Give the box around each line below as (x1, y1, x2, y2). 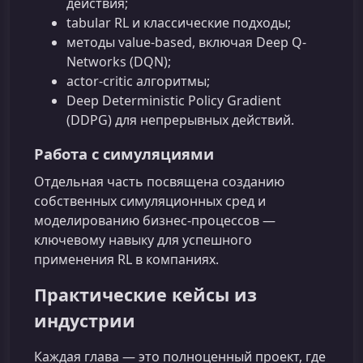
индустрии (34, 308, 135, 332)
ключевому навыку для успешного (34, 230, 252, 249)
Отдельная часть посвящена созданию (34, 172, 284, 190)
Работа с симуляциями (34, 143, 214, 164)
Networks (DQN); (66, 52, 171, 70)
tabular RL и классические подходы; (66, 13, 291, 32)
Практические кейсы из (34, 282, 257, 306)
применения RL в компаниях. (34, 250, 219, 268)
